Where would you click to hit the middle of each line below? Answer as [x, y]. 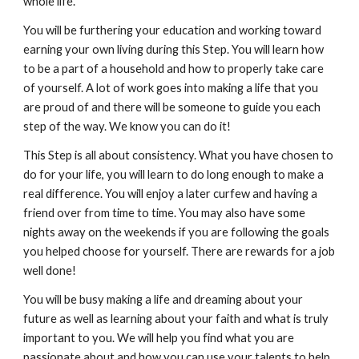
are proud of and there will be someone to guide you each [172, 107]
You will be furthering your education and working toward [173, 30]
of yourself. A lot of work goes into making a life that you [171, 88]
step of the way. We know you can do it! [127, 126]
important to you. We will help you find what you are [159, 338]
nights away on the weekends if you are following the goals [177, 232]
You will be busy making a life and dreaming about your [163, 299]
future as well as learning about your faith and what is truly [176, 319]
